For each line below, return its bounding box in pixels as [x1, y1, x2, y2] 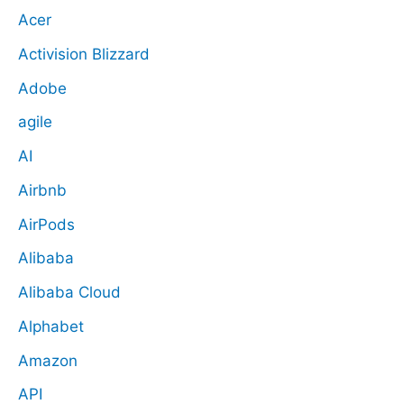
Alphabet [18, 317, 84, 335]
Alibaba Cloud [18, 283, 121, 302]
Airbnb [18, 180, 67, 199]
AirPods [18, 215, 75, 234]
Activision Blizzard [18, 44, 150, 63]
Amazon [18, 351, 78, 370]
